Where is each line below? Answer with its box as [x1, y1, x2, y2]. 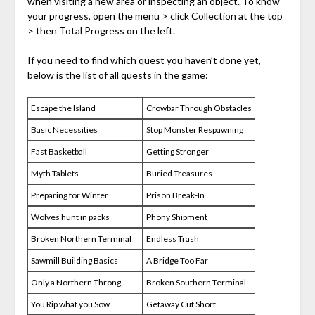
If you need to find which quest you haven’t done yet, [27, 53, 261, 66]
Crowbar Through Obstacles [146, 102, 252, 113]
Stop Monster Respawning [146, 124, 243, 135]
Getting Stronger [146, 146, 209, 157]
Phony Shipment [146, 211, 207, 222]
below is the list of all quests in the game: [27, 68, 208, 81]
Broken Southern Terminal [146, 276, 246, 288]
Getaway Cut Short [146, 298, 216, 309]
